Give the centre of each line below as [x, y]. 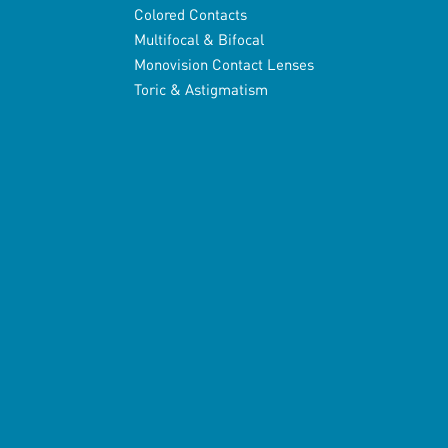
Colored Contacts [191, 14]
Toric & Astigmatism [201, 89]
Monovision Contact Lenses [224, 64]
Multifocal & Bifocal [199, 39]
